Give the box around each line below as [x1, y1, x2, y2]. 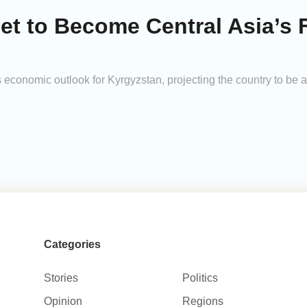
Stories [43, 272, 78, 284]
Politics [182, 272, 219, 284]
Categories [43, 238, 101, 251]
